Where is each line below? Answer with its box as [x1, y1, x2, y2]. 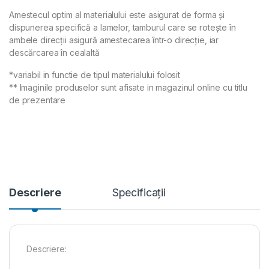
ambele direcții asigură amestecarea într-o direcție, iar [9, 34, 219, 45]
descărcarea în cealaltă [9, 47, 100, 58]
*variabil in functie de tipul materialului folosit [9, 69, 180, 80]
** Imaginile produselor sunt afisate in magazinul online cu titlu [9, 82, 247, 92]
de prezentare [9, 94, 66, 105]
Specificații [112, 186, 166, 199]
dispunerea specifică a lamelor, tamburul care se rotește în [9, 22, 236, 32]
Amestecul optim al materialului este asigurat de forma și [9, 9, 225, 20]
